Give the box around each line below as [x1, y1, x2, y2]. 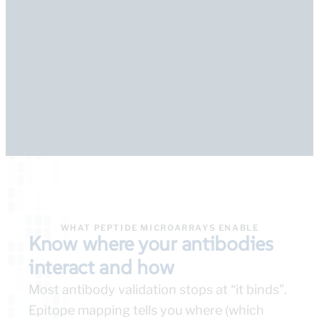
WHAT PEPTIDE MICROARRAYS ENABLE [60, 223, 259, 234]
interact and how [28, 255, 174, 281]
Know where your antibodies [28, 231, 273, 257]
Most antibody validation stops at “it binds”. [28, 282, 287, 298]
